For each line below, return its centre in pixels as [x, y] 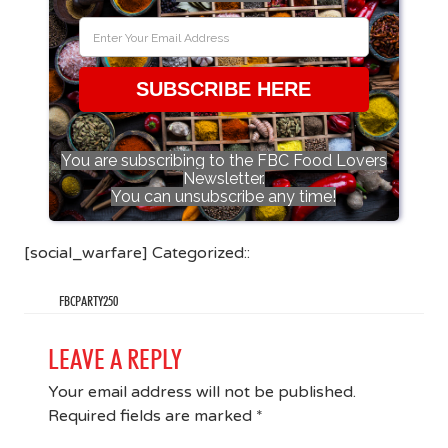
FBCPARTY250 [89, 301]
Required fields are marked [151, 416]
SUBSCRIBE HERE [224, 89]
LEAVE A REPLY [114, 359]
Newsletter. [223, 178]
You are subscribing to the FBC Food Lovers [223, 160]
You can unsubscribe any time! [224, 196]
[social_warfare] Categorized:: [136, 253]
